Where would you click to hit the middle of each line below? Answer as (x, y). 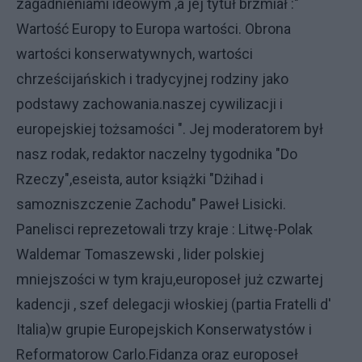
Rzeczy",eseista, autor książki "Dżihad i (140, 179)
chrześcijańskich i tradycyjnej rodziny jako (152, 79)
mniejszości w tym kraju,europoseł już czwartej (170, 279)
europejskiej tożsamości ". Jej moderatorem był (170, 129)
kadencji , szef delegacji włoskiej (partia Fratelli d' (174, 304)
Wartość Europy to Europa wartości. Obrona (154, 29)
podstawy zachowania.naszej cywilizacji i (149, 104)
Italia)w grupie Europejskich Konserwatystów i (164, 329)
